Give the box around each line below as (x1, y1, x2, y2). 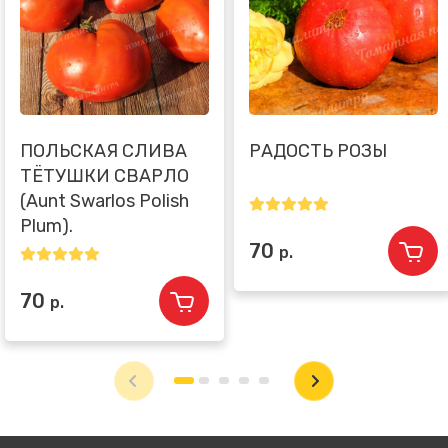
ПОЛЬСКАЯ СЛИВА (20, 139, 187, 162)
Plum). (20, 214, 73, 237)
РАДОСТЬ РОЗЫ (249, 139, 387, 162)
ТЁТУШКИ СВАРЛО (20, 164, 189, 187)
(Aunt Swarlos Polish (20, 189, 189, 212)
